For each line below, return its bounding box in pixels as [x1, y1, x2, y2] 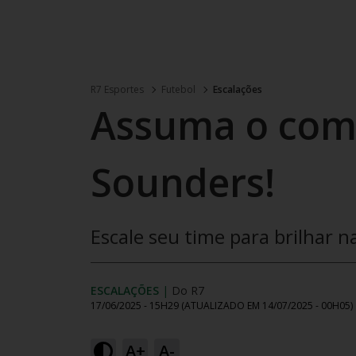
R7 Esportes [91, 83, 144, 96]
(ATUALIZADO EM [181, 299, 262, 312]
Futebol [161, 83, 195, 96]
